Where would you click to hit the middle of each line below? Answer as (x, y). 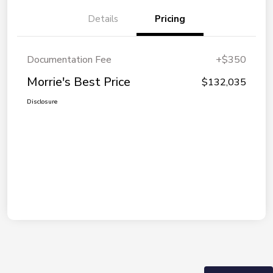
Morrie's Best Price (79, 82)
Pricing (170, 19)
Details (103, 19)
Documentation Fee (69, 60)
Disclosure (42, 102)
